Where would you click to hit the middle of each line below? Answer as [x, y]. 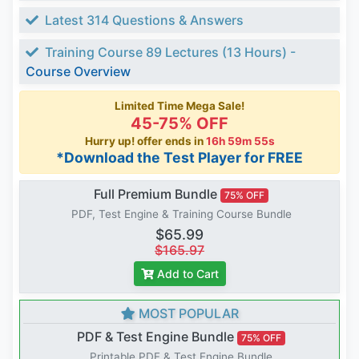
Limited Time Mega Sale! [179, 106]
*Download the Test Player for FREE [179, 158]
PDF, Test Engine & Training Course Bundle [181, 214]
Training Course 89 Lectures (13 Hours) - [169, 52]
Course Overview [78, 72]
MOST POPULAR [187, 314]
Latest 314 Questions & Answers [143, 20]
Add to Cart [188, 274]
